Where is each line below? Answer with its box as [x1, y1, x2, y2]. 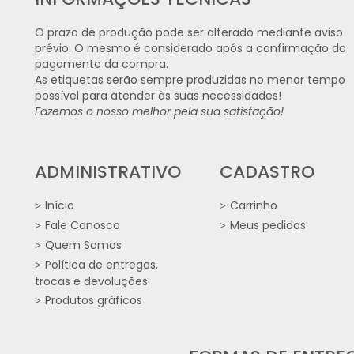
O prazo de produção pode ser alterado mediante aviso [35, 24, 343, 41]
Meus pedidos [229, 217, 306, 234]
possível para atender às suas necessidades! [35, 88, 284, 104]
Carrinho [229, 198, 277, 214]
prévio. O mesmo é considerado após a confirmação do [35, 40, 346, 57]
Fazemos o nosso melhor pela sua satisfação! [35, 104, 284, 120]
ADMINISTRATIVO [35, 160, 181, 185]
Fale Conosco [45, 217, 120, 234]
